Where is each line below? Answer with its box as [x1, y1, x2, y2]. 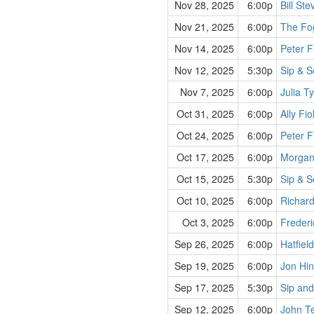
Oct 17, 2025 [177, 150, 234, 164]
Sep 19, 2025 [175, 259, 234, 273]
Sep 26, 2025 [175, 237, 234, 251]
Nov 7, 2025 [180, 85, 234, 99]
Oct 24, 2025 [177, 128, 234, 142]
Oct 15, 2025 [177, 172, 234, 186]
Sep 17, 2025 [175, 280, 234, 294]
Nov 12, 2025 [175, 63, 234, 77]
